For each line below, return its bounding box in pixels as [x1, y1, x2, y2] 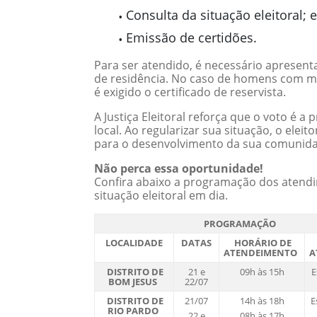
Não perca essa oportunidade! [94, 161, 263, 176]
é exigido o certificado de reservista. [94, 84, 286, 100]
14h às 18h [239, 294, 284, 308]
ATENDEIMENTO [224, 246, 298, 260]
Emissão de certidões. [126, 29, 257, 46]
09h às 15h [239, 265, 284, 279]
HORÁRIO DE [234, 236, 292, 250]
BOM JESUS [108, 275, 158, 289]
